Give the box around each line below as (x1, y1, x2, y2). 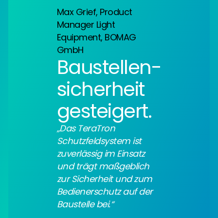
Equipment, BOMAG (56, 31, 136, 43)
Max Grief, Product (56, 5, 132, 18)
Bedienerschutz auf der (56, 185, 153, 198)
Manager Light (56, 18, 115, 31)
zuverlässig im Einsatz (56, 147, 145, 160)
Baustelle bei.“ (56, 198, 114, 210)
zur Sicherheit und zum (56, 172, 152, 185)
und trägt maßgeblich (56, 160, 149, 172)
